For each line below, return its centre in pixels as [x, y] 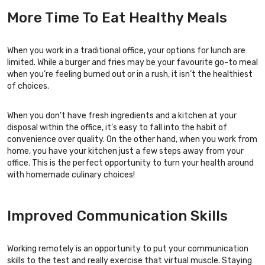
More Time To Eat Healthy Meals [117, 17]
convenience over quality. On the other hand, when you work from [132, 139]
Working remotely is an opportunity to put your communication [128, 248]
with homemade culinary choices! [71, 174]
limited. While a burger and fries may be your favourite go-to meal [132, 62]
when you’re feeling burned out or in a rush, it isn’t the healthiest [130, 74]
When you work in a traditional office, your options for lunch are [126, 50]
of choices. [28, 86]
